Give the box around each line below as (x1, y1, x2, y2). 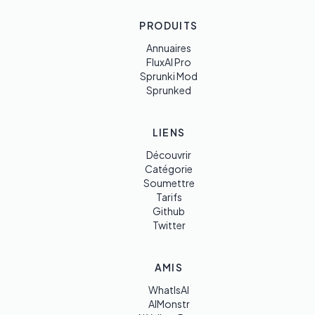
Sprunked (146, 84, 191, 96)
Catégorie (145, 162, 193, 175)
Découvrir (146, 148, 191, 161)
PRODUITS (139, 19, 198, 32)
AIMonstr (148, 297, 190, 310)
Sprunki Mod (140, 70, 198, 82)
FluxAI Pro (146, 56, 191, 68)
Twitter (152, 219, 186, 231)
